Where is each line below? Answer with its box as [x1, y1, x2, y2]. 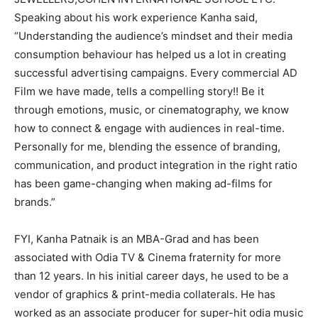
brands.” [14, 195, 55, 209]
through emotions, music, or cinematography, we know [14, 103, 289, 116]
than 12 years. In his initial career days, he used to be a [14, 269, 288, 283]
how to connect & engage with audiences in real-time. [14, 121, 285, 135]
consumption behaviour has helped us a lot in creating [14, 48, 286, 61]
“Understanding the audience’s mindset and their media [14, 29, 292, 43]
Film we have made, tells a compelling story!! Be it [14, 84, 264, 98]
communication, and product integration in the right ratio [14, 158, 297, 172]
